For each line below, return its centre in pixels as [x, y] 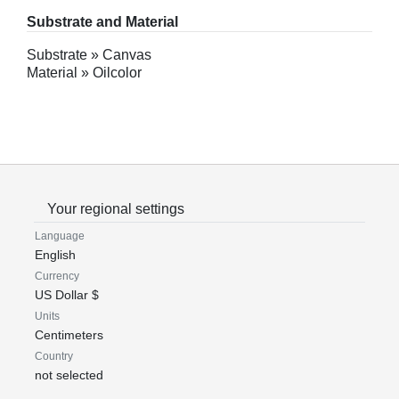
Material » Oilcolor [84, 73]
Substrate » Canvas [89, 55]
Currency [57, 276]
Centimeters [69, 335]
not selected [69, 375]
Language [60, 236]
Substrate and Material [102, 22]
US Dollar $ [67, 295]
